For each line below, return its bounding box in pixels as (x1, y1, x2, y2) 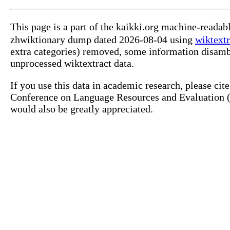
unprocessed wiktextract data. (10, 57, 134, 69)
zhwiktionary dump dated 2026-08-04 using (10, 34, 195, 46)
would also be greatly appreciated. (10, 103, 153, 115)
